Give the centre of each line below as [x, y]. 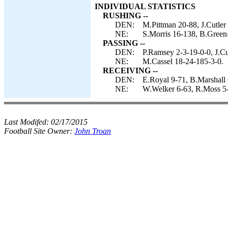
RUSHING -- [125, 16]
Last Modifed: [27, 122]
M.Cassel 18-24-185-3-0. [183, 61]
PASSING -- [124, 43]
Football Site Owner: [39, 131]
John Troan [93, 131]
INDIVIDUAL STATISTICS [145, 6]
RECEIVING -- [130, 70]
